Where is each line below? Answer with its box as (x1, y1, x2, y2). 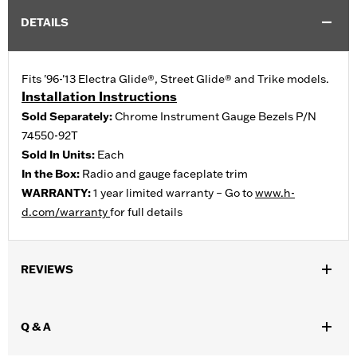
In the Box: (22, 167, 82, 182)
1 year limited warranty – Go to (93, 186, 255, 201)
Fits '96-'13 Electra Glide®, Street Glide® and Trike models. (22, 72, 329, 87)
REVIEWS (21, 262, 73, 277)
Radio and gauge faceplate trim (82, 167, 248, 182)
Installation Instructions (22, 88, 177, 105)
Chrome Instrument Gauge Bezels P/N (115, 109, 316, 124)
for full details (110, 205, 182, 220)
